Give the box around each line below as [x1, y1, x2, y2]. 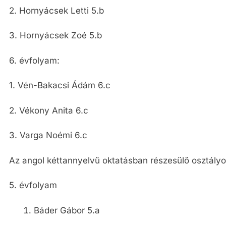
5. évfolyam [9, 180, 57, 190]
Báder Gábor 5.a [33, 205, 100, 215]
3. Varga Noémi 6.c [9, 130, 87, 140]
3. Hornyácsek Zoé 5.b [9, 30, 102, 40]
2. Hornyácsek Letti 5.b [9, 5, 104, 16]
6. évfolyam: [9, 55, 60, 66]
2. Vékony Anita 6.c [9, 105, 88, 116]
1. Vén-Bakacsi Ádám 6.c [9, 80, 110, 90]
